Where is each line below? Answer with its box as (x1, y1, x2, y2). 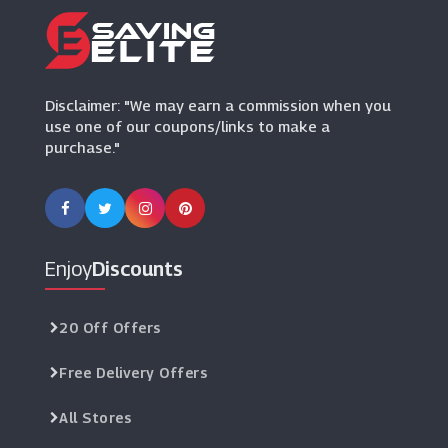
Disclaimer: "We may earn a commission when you (45, 96, 391, 114)
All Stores (59, 409, 131, 426)
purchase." (45, 138, 120, 156)
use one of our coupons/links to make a (45, 117, 330, 135)
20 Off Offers (59, 319, 161, 336)
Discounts (92, 257, 183, 281)
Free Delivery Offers (59, 364, 207, 381)
